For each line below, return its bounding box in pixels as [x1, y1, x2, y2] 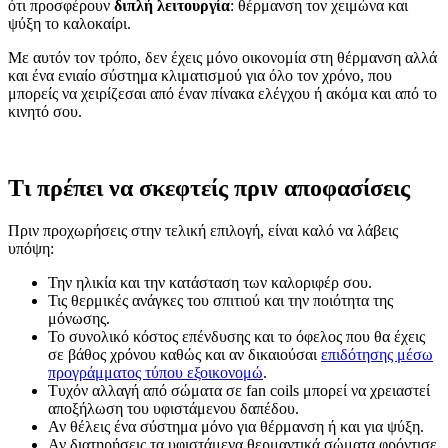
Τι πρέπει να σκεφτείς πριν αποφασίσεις [8, 175, 410, 202]
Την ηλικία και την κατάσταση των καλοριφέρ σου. [48, 273, 372, 291]
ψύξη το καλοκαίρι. [8, 15, 131, 33]
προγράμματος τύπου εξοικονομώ [48, 363, 263, 381]
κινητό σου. [8, 103, 82, 121]
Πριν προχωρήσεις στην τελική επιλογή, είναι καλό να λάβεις [8, 221, 398, 239]
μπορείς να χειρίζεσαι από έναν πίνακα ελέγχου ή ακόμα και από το [8, 85, 437, 103]
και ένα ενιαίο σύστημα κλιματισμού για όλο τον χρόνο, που [8, 67, 392, 85]
